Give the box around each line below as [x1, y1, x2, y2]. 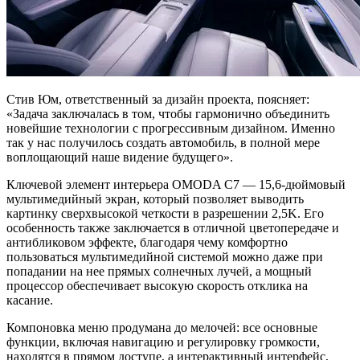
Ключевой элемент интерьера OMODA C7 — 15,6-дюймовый [6, 177, 346, 191]
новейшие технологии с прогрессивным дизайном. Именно [6, 121, 335, 135]
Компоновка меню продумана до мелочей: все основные [6, 320, 317, 334]
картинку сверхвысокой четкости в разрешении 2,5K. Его [6, 206, 324, 220]
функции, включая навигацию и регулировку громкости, [6, 334, 320, 349]
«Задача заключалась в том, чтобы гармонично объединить [6, 106, 329, 121]
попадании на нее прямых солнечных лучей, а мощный [6, 264, 312, 278]
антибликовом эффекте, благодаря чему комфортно [6, 235, 288, 249]
